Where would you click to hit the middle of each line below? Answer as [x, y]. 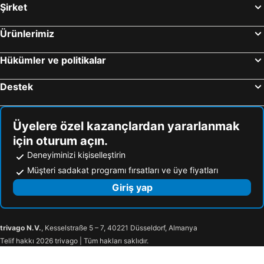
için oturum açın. [60, 141]
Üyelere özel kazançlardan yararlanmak [126, 126]
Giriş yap [132, 188]
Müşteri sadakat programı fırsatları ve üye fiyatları [123, 170]
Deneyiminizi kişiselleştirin [76, 155]
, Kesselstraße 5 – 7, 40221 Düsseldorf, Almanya [119, 228]
